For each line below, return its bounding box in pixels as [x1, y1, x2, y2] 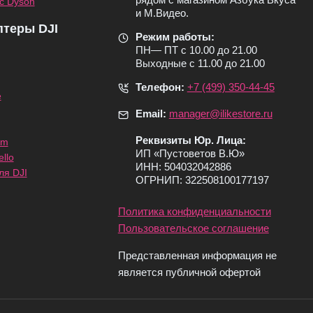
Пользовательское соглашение [117, 222, 269, 234]
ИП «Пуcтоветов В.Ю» [135, 147, 245, 159]
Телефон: [135, 81, 187, 93]
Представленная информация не [117, 249, 277, 261]
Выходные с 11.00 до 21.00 [135, 57, 265, 69]
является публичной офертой [117, 266, 261, 278]
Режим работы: [135, 31, 214, 43]
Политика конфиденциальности [117, 205, 271, 217]
